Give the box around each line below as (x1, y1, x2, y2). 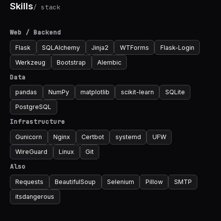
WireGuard (15, 148, 48, 156)
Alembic (97, 58, 121, 66)
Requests (15, 178, 44, 186)
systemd (115, 133, 141, 141)
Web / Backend (10, 28, 61, 37)
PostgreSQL (15, 103, 52, 111)
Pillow (145, 178, 163, 186)
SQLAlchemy (42, 43, 80, 51)
